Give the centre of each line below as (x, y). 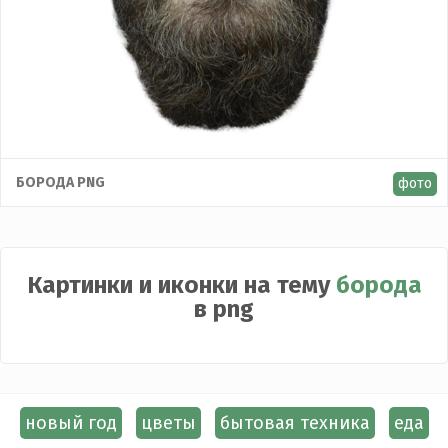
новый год (70, 423)
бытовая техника (294, 423)
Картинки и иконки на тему (181, 285)
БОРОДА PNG (60, 183)
